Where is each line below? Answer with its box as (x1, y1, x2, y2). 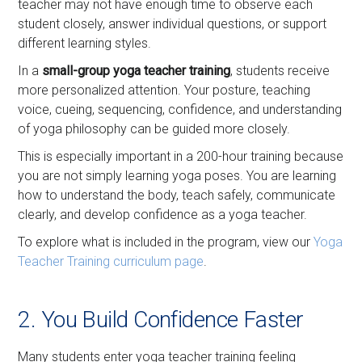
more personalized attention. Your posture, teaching (18, 82, 311, 99)
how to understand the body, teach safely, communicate (18, 187, 336, 204)
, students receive (230, 63, 330, 79)
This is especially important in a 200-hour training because (18, 149, 344, 165)
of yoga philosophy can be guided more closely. (18, 121, 291, 137)
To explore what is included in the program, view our (18, 234, 314, 250)
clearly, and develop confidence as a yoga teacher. (18, 207, 308, 223)
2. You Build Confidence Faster (18, 306, 304, 334)
